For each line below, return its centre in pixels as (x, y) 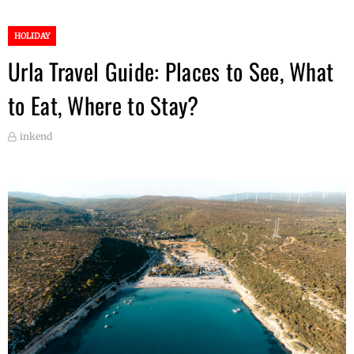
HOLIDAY (32, 36)
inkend (36, 136)
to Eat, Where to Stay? (104, 105)
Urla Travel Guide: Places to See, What (171, 71)
